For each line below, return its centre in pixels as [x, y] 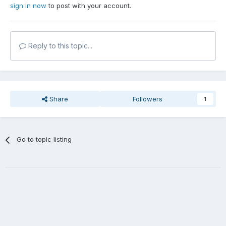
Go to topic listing [44, 139]
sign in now [28, 6]
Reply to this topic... [59, 46]
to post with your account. [89, 6]
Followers [148, 99]
